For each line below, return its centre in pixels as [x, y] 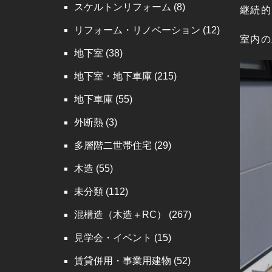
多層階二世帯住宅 [113, 145]
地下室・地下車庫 [113, 76]
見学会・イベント [113, 238]
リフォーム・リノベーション [137, 30]
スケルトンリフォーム [123, 7]
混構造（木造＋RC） [120, 215]
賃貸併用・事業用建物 [123, 261]
